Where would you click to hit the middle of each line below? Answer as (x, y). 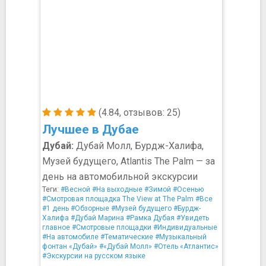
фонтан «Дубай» (70, 246)
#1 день (56, 208)
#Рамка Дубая (150, 218)
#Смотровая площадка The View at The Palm (118, 199)
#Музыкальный (181, 237)
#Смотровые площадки (112, 227)
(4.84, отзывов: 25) (138, 113)
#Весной (75, 189)
